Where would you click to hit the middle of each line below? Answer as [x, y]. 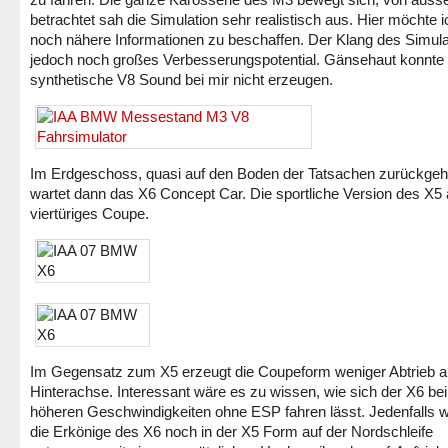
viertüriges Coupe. [89, 213]
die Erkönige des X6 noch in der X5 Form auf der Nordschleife [231, 431]
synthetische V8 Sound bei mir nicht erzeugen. [181, 79]
